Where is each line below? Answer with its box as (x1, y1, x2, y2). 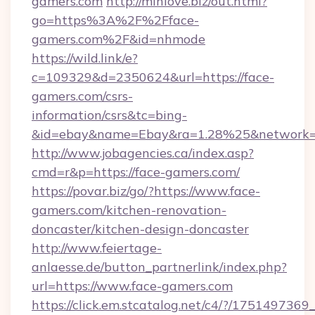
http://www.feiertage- (32, 240, 162, 256)
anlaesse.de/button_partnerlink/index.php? (32, 259, 287, 275)
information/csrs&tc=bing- (32, 107, 187, 123)
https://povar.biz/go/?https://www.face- (32, 183, 260, 199)
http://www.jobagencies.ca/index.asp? (32, 145, 254, 161)
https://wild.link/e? (32, 50, 138, 66)
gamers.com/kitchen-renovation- (32, 202, 226, 218)
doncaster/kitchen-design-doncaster (32, 221, 249, 237)
